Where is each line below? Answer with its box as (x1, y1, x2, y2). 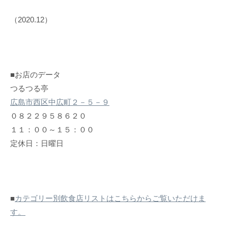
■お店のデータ (10, 70, 61, 79)
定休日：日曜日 (10, 139, 64, 148)
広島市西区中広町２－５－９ (10, 98, 109, 107)
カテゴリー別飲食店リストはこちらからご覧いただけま (15, 194, 206, 203)
